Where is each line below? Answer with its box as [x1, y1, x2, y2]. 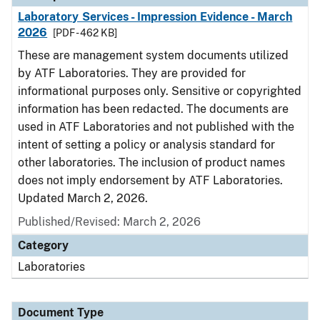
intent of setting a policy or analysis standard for [18, 138, 275, 151]
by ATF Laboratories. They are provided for [18, 66, 246, 80]
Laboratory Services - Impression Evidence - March [18, 10, 293, 24]
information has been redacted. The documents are [18, 102, 289, 116]
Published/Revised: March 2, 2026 [18, 215, 201, 229]
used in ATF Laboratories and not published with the [18, 120, 294, 134]
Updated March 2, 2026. [18, 191, 148, 205]
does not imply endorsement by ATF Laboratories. [18, 174, 283, 187]
